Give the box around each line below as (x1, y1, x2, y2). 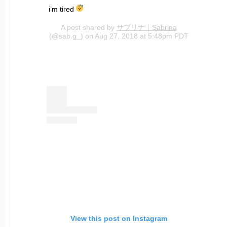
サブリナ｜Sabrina (116, 23, 177, 32)
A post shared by (60, 23, 117, 32)
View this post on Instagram (70, 214, 167, 223)
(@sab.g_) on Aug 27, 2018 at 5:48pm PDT (49, 32, 188, 41)
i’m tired (49, 5, 76, 14)
